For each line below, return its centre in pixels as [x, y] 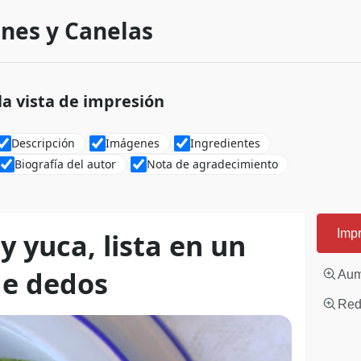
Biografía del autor [65, 164]
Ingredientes [225, 143]
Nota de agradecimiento [212, 164]
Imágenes [132, 143]
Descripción [43, 143]
